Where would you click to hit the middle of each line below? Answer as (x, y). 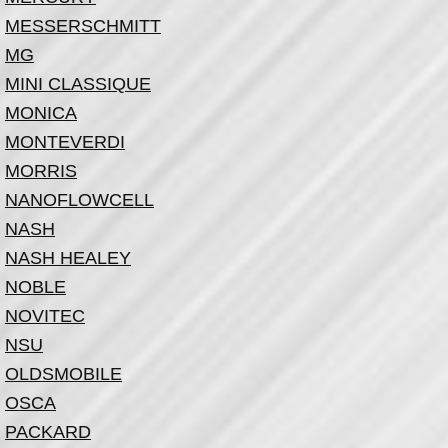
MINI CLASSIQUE (78, 84)
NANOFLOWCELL (79, 200)
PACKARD (48, 432)
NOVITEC (45, 316)
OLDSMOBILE (63, 374)
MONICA (41, 113)
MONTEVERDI (65, 142)
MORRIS (41, 171)
